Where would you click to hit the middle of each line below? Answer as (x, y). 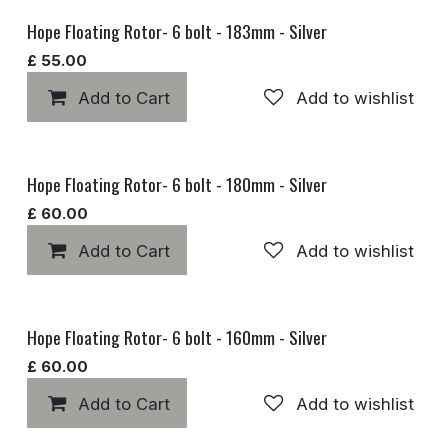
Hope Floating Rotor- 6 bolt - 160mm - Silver (177, 336)
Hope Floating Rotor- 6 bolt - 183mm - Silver (177, 30)
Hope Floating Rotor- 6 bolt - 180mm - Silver (177, 183)
